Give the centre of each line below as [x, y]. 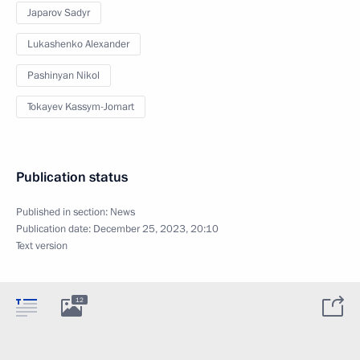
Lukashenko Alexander [78, 44]
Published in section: [63, 212]
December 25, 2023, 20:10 [156, 229]
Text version [42, 246]
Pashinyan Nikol [63, 76]
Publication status [72, 177]
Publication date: [55, 229]
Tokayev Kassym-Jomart [81, 107]
